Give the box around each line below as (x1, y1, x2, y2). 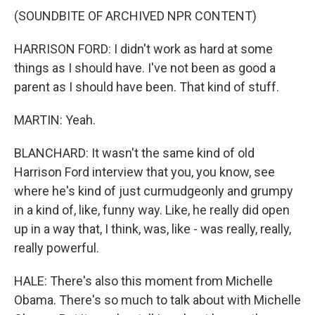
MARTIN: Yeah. (14, 112, 96, 128)
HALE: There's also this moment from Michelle (14, 274, 273, 289)
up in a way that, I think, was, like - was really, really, (14, 221, 291, 237)
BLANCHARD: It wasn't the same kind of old (14, 146, 255, 161)
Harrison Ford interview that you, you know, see (14, 165, 275, 180)
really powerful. (14, 240, 99, 256)
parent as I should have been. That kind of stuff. (14, 79, 279, 95)
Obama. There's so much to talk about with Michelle (14, 292, 301, 308)
